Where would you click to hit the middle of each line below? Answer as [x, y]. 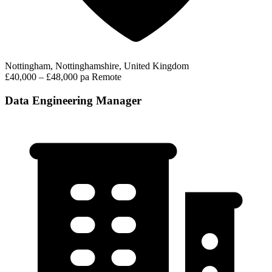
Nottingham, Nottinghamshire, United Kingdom [97, 66]
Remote [107, 77]
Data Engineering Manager [73, 100]
